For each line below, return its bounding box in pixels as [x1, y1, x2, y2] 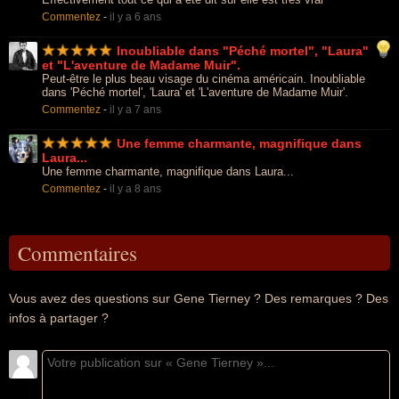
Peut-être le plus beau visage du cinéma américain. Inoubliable [42, 72, 365, 85]
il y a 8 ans [110, 183, 161, 195]
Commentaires [18, 240, 137, 266]
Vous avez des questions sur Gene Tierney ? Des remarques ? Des [9, 291, 388, 305]
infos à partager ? [9, 311, 109, 325]
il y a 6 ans [110, 11, 161, 23]
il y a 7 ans [110, 103, 161, 116]
